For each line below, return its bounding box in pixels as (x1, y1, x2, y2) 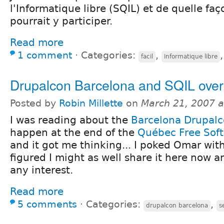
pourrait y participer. (10, 14, 112, 27)
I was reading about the (10, 113, 131, 126)
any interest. (10, 163, 73, 176)
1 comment (17, 49, 72, 60)
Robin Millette (59, 97, 123, 108)
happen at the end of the (10, 126, 137, 138)
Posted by (10, 97, 59, 108)
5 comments (17, 198, 77, 209)
